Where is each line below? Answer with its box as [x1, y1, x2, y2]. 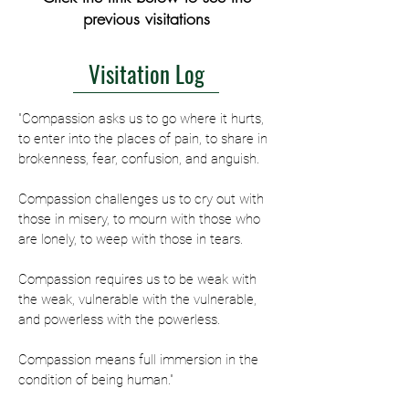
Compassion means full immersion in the [18, 351, 258, 368]
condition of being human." [18, 372, 173, 388]
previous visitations [82, 7, 210, 29]
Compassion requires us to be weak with [18, 271, 257, 288]
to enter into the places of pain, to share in [18, 131, 267, 147]
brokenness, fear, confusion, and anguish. [18, 151, 259, 167]
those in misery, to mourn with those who [18, 211, 260, 227]
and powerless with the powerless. [18, 311, 220, 328]
